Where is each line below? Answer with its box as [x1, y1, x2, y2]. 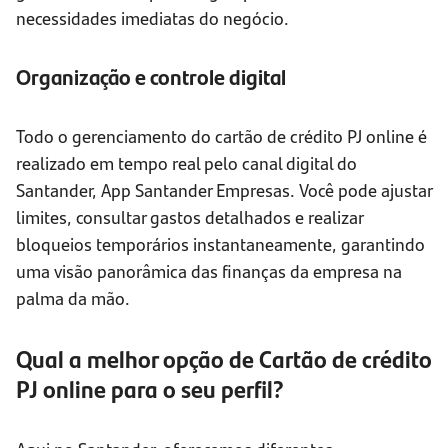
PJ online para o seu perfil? [16, 371, 284, 406]
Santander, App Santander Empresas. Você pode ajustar [16, 177, 432, 203]
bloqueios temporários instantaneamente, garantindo [16, 231, 425, 257]
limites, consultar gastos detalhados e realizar [16, 204, 363, 230]
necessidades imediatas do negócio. [16, 5, 289, 31]
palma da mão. [16, 285, 130, 311]
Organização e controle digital [16, 61, 286, 93]
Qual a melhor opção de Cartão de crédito [16, 341, 432, 376]
